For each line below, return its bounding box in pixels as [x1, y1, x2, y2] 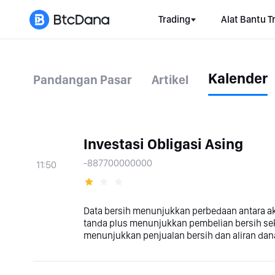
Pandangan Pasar [33, 72, 132, 87]
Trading [158, 14, 190, 25]
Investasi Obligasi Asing [83, 135, 243, 153]
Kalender [208, 69, 268, 87]
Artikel [152, 72, 188, 87]
